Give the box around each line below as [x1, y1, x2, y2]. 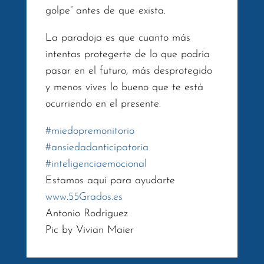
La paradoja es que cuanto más [45, 32, 190, 44]
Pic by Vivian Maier [45, 224, 134, 236]
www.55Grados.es [45, 191, 123, 203]
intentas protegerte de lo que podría [45, 48, 210, 60]
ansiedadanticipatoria [51, 141, 148, 153]
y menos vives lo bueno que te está [45, 81, 203, 93]
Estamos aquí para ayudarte [45, 174, 175, 186]
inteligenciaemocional [51, 158, 147, 170]
